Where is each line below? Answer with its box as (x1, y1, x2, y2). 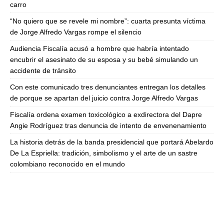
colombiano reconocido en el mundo (10, 160, 125, 168)
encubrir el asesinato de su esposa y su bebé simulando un (10, 55, 198, 64)
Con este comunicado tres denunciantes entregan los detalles (10, 83, 205, 91)
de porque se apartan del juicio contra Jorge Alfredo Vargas (10, 94, 198, 102)
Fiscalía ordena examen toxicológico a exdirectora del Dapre (10, 110, 202, 119)
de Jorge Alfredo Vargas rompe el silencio (10, 28, 141, 36)
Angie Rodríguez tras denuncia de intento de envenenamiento (10, 121, 206, 130)
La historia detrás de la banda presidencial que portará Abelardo (10, 138, 213, 146)
